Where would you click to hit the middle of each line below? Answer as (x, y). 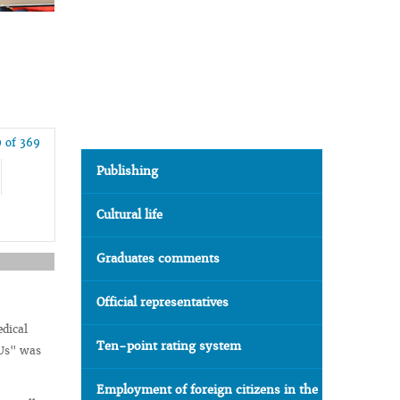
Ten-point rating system (169, 346)
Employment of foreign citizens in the (207, 390)
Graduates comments (158, 258)
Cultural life (129, 215)
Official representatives (162, 302)
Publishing (127, 171)
